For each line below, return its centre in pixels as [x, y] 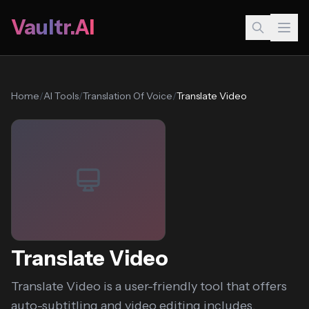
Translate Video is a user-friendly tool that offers [149, 286]
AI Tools [61, 96]
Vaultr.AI [53, 27]
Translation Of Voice [128, 96]
